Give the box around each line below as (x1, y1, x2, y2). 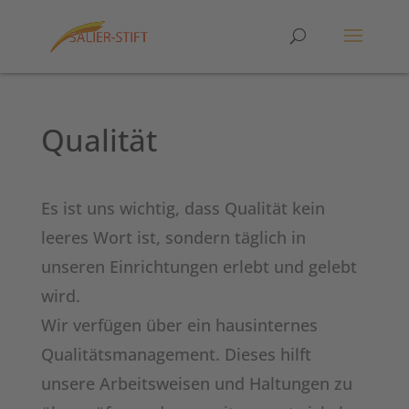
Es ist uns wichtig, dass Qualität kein (40, 197, 325, 219)
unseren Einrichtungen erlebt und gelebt (40, 256, 357, 278)
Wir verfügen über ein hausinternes (40, 314, 318, 336)
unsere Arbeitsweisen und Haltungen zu (40, 372, 352, 394)
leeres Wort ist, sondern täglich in (40, 226, 306, 248)
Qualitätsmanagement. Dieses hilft (40, 343, 311, 365)
